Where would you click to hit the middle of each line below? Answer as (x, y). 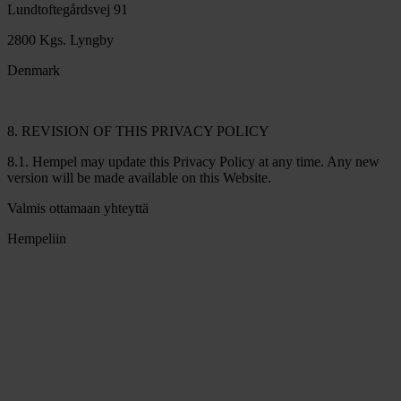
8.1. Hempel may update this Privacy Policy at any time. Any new (193, 161)
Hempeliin (37, 238)
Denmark (34, 70)
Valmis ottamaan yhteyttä (78, 208)
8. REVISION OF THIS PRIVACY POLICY (138, 131)
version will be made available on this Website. (139, 177)
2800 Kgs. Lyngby (60, 39)
